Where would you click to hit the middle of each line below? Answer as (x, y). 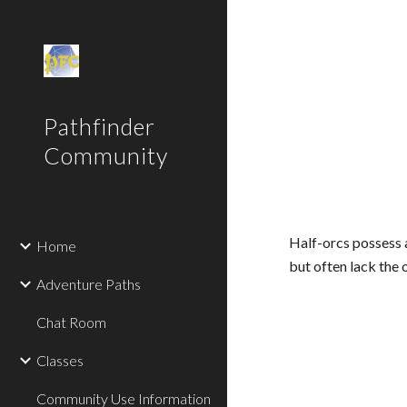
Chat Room (71, 322)
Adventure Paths (89, 284)
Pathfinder (99, 126)
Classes (60, 360)
